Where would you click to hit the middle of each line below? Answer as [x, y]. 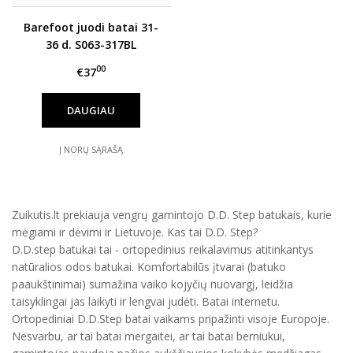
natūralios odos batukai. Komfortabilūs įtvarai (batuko [149, 266]
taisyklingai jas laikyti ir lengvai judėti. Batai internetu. [146, 301]
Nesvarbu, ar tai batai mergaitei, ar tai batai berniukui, [149, 336]
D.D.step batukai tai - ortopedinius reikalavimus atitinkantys [163, 249]
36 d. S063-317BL [91, 44]
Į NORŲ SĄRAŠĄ [91, 149]
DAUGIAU [91, 110]
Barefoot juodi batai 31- [91, 27]
